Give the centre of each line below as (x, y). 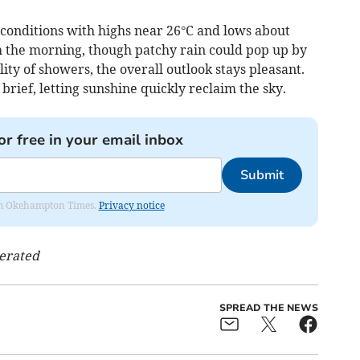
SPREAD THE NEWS (268, 307)
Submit (262, 175)
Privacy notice (131, 205)
